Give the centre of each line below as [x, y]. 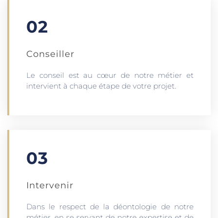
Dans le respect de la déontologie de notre [110, 206]
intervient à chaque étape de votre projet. [101, 86]
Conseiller [50, 54]
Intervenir [50, 185]
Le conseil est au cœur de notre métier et [110, 75]
